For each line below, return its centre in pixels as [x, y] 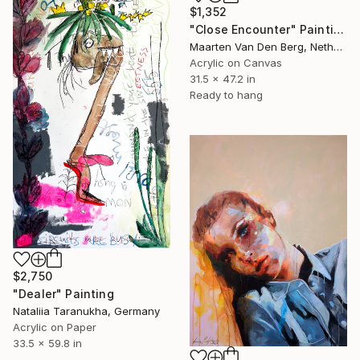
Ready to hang [226, 94]
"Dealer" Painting [63, 294]
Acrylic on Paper [55, 327]
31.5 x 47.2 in [223, 78]
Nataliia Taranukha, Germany [86, 311]
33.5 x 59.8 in [47, 344]
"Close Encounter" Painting [338, 29]
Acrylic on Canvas [236, 62]
